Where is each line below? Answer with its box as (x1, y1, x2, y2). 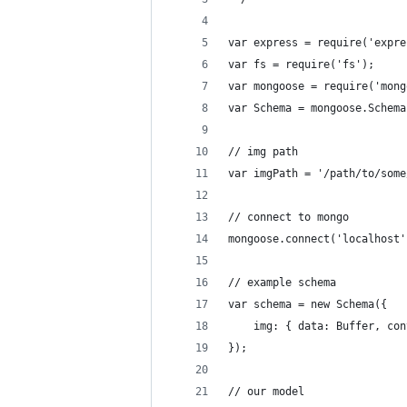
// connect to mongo (228, 211, 349, 223)
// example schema (228, 276, 336, 289)
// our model (228, 385, 304, 398)
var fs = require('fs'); (228, 58, 374, 71)
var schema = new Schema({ (228, 298, 387, 311)
